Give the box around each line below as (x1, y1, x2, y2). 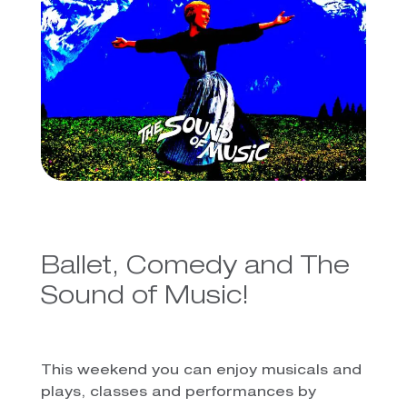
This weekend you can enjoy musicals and (40, 363, 362, 378)
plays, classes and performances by (40, 385, 316, 400)
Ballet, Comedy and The (40, 254, 350, 281)
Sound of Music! (40, 284, 249, 311)
